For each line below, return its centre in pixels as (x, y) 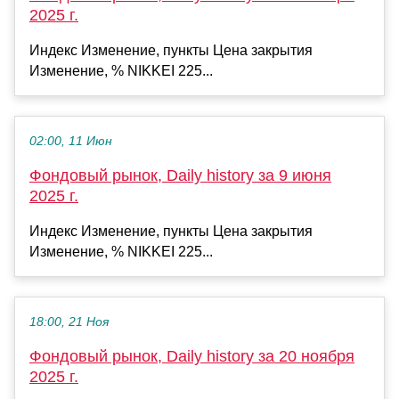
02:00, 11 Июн (71, 141)
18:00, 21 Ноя (69, 322)
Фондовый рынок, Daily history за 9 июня (180, 175)
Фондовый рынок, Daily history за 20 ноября (192, 356)
